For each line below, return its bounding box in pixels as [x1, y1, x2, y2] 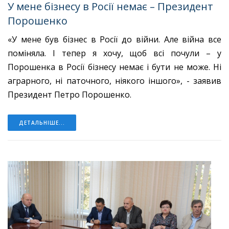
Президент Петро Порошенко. [8, 88, 133, 100]
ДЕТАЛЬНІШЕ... [19, 119, 65, 126]
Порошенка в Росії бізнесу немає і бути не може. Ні [8, 61, 221, 73]
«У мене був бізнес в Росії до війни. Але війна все [8, 33, 221, 45]
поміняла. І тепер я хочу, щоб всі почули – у [8, 47, 221, 59]
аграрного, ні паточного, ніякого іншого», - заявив [8, 75, 221, 86]
